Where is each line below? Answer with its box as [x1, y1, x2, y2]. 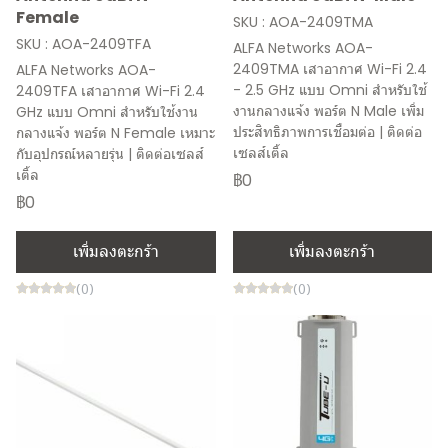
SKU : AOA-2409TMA [232, 12, 373, 32]
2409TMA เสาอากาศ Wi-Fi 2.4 [232, 59, 427, 79]
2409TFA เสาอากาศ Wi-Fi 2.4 [16, 81, 205, 101]
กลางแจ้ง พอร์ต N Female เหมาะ [16, 123, 215, 143]
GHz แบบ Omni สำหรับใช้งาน [16, 102, 198, 122]
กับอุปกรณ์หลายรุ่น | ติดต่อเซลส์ [16, 144, 204, 164]
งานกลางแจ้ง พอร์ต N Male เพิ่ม [232, 101, 424, 121]
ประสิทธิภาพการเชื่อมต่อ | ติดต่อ [232, 122, 422, 142]
